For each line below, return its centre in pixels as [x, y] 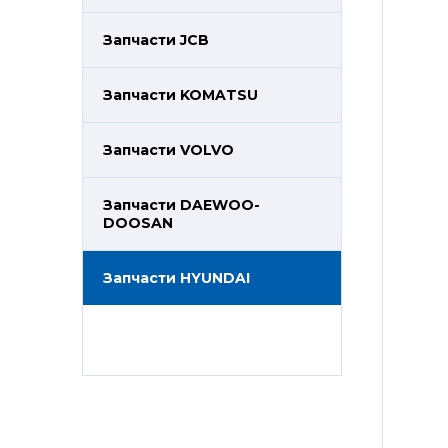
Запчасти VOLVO [168, 150]
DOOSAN [138, 223]
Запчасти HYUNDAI [176, 278]
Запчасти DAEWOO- [181, 205]
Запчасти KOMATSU [180, 95]
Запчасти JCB [156, 40]
